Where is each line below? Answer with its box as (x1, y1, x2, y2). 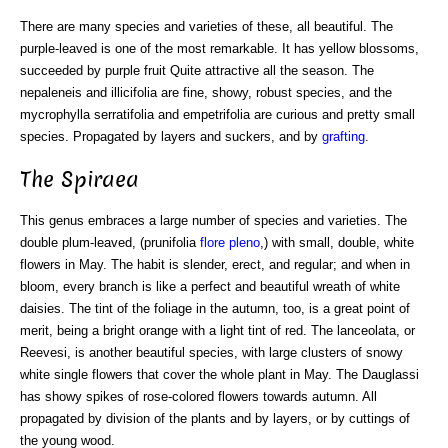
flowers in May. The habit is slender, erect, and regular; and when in (20, 256, 410, 272)
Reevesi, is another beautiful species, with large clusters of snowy (20, 344, 403, 360)
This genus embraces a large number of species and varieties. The (20, 212, 407, 228)
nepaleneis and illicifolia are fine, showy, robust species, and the (20, 85, 392, 101)
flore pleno (200, 234, 260, 250)
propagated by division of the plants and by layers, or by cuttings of (20, 410, 410, 426)
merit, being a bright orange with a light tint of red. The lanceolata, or (20, 322, 415, 338)
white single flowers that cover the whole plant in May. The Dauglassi (20, 366, 419, 382)
